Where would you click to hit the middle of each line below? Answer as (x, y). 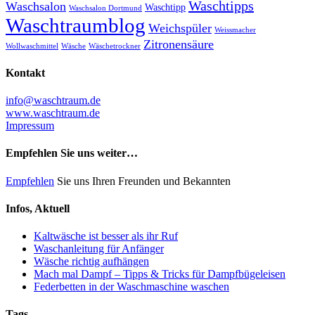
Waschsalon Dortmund (105, 8)
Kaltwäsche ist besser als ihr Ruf (106, 236)
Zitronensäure (179, 44)
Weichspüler (180, 28)
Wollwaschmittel (32, 46)
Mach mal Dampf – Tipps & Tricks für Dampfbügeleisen (160, 274)
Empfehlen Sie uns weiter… (72, 153)
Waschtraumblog (76, 25)
